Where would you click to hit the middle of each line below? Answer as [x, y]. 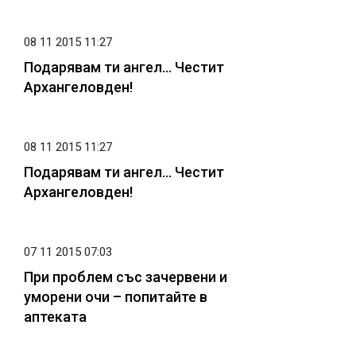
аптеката [55, 316]
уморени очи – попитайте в [116, 296]
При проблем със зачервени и [126, 277]
